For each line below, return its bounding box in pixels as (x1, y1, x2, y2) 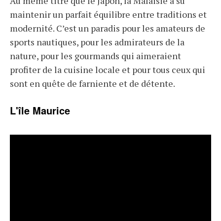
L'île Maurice (10, 103, 70, 118)
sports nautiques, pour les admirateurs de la (10, 36, 184, 48)
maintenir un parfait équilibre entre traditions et (10, 8, 207, 21)
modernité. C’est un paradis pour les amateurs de (10, 22, 205, 35)
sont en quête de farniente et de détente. (10, 77, 175, 90)
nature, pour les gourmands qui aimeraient (10, 50, 181, 62)
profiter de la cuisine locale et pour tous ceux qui (10, 64, 205, 76)
